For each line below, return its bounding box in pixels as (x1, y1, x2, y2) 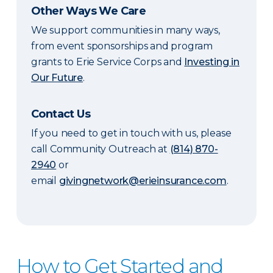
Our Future (31, 72, 83, 84)
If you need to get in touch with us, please (31, 127, 232, 140)
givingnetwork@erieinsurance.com (58, 175, 227, 187)
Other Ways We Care (31, 4, 146, 18)
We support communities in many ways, (31, 24, 220, 37)
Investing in (184, 56, 240, 68)
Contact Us (31, 107, 90, 121)
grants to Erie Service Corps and (31, 56, 185, 68)
